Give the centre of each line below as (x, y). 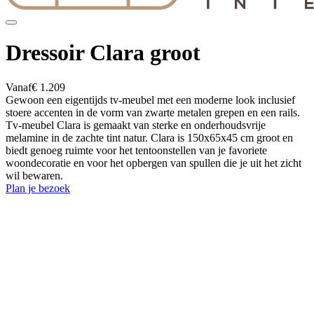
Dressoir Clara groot (103, 53)
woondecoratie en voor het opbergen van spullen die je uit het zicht (153, 163)
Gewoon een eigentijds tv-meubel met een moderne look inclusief (150, 100)
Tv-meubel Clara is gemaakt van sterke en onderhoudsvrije (136, 125)
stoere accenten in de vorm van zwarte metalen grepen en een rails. (153, 112)
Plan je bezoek (38, 188)
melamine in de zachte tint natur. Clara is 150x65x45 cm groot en (149, 137)
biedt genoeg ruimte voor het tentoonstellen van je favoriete (136, 150)
